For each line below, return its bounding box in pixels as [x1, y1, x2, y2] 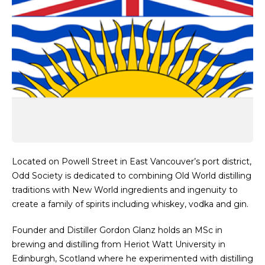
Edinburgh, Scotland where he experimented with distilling [12, 253, 253, 264]
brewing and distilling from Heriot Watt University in [12, 239, 225, 250]
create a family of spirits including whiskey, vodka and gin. [12, 199, 248, 209]
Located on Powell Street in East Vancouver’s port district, [12, 156, 251, 167]
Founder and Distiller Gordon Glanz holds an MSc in [12, 225, 222, 235]
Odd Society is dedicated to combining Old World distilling [12, 170, 251, 181]
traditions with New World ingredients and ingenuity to [12, 185, 238, 195]
